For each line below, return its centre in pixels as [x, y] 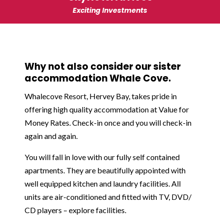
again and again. [51, 136]
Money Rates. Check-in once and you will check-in [108, 123]
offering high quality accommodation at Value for [107, 109]
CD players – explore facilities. [75, 210]
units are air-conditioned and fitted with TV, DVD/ [108, 197]
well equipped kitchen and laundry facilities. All [103, 183]
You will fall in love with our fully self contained [102, 157]
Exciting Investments [110, 10]
